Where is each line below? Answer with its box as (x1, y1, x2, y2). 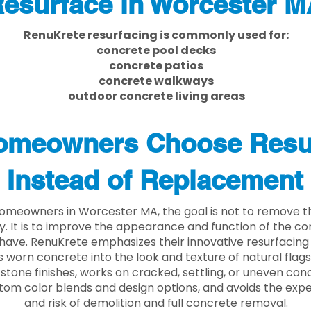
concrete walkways (99, 73, 214, 89)
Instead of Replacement (7, 164, 303, 196)
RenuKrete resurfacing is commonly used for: (24, 27, 289, 43)
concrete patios (109, 58, 203, 74)
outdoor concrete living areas (67, 88, 245, 104)
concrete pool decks (96, 42, 216, 58)
